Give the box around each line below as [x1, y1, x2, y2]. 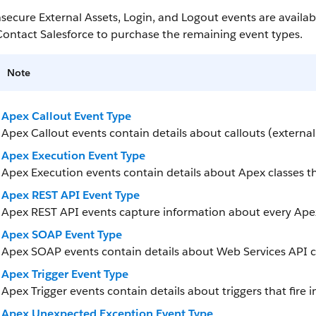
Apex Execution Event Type [1, 148, 145, 163]
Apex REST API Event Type [1, 188, 140, 202]
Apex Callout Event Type [1, 109, 131, 123]
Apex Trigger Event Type [1, 267, 128, 281]
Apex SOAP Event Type [1, 227, 122, 242]
